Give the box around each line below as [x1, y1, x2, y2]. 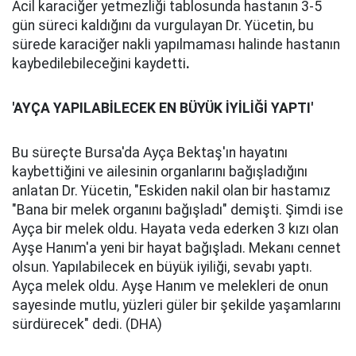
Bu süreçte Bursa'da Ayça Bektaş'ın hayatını [12, 145, 288, 161]
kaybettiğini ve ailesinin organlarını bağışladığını [12, 164, 308, 180]
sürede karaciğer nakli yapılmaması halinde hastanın [12, 37, 340, 52]
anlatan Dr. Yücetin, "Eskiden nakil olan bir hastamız [12, 183, 331, 199]
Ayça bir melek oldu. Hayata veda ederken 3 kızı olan [12, 221, 339, 237]
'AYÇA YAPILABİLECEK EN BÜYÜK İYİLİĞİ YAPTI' [12, 100, 313, 116]
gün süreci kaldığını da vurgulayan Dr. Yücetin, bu [12, 17, 314, 33]
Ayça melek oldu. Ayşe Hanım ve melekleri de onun [12, 278, 328, 294]
